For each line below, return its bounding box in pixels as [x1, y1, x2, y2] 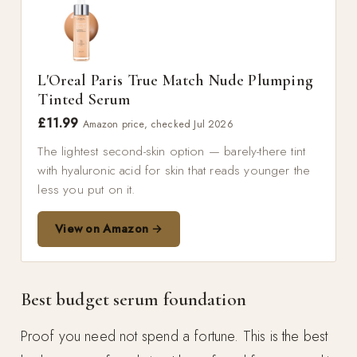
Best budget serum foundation [20, 288, 246, 312]
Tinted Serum [37, 89, 131, 109]
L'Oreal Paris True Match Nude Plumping [37, 70, 313, 90]
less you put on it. [37, 179, 135, 198]
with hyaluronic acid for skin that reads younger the [37, 160, 311, 179]
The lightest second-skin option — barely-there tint [37, 141, 306, 160]
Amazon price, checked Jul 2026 [82, 116, 233, 131]
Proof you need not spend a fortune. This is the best [20, 326, 328, 347]
